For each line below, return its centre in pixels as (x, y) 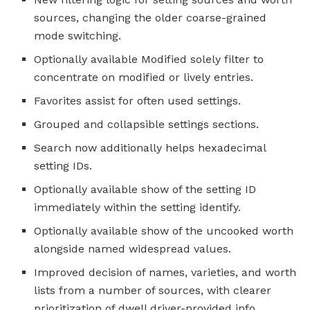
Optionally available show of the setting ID (145, 189)
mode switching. (78, 35)
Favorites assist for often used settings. (138, 100)
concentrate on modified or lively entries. (144, 77)
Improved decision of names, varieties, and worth (165, 272)
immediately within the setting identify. (138, 207)
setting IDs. (63, 165)
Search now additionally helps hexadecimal (150, 147)
